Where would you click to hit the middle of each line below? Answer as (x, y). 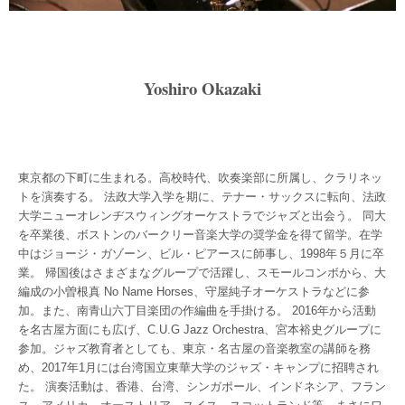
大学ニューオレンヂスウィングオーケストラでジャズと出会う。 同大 (202, 215)
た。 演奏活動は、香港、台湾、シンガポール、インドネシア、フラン (202, 386)
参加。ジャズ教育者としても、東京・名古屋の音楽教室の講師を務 (194, 348)
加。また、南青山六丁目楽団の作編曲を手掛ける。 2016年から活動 (197, 310)
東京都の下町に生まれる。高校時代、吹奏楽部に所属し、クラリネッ (200, 177)
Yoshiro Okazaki (202, 88)
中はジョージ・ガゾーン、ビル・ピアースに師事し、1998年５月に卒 (201, 253)
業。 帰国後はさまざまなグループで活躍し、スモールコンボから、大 (202, 272)
